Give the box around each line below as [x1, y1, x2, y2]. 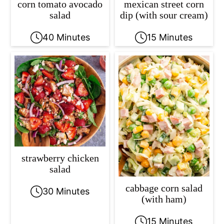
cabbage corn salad [125, 182, 202, 193]
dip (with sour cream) [119, 9, 208, 20]
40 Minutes [42, 31, 90, 42]
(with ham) [141, 193, 186, 204]
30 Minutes [42, 185, 90, 196]
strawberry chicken [21, 152, 99, 163]
